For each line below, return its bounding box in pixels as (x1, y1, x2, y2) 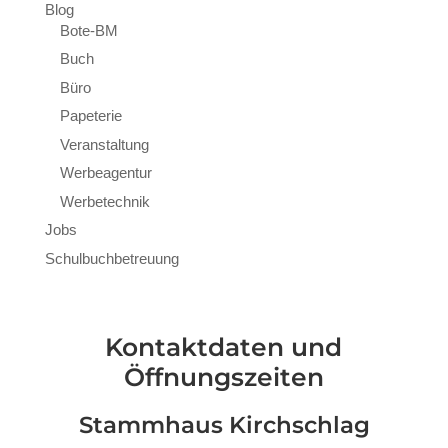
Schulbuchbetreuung (44, 249, 179, 267)
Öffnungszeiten (123, 361, 324, 392)
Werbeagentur (59, 164, 152, 181)
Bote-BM (59, 21, 118, 39)
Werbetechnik (59, 192, 150, 210)
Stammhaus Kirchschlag (78, 410, 370, 439)
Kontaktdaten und (105, 331, 343, 362)
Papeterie (59, 107, 122, 124)
